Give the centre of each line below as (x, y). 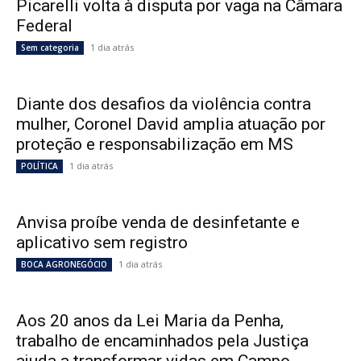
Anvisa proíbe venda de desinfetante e (158, 222)
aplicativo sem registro (102, 242)
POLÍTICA (39, 166)
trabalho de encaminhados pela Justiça (162, 340)
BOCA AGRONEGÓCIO (64, 264)
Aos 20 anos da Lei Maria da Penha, (150, 320)
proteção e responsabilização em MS (155, 144)
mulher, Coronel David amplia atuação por (171, 124)
